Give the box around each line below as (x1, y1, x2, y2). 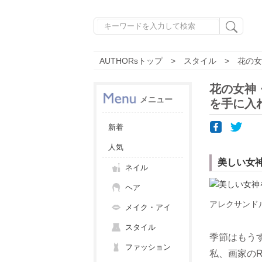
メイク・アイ (125, 203, 171, 212)
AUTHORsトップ (99, 56, 163, 66)
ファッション (125, 243, 171, 252)
